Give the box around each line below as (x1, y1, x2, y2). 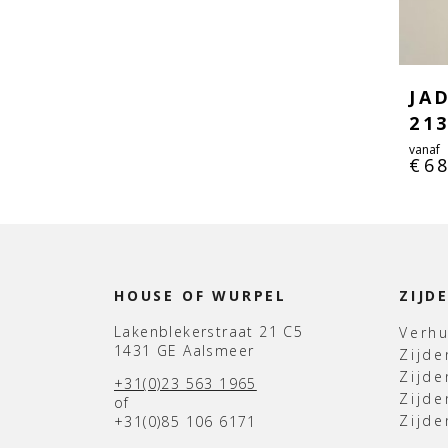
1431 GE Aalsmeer (114, 340, 255, 360)
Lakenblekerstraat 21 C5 (114, 321, 304, 341)
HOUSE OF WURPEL (114, 285, 287, 305)
